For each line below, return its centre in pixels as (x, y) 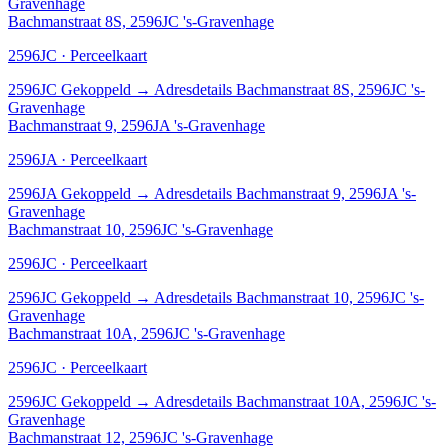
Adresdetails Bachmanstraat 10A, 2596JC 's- (295, 401)
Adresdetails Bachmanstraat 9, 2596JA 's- (285, 193)
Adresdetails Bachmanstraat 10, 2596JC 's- (289, 297)
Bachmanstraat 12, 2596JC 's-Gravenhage (140, 437)
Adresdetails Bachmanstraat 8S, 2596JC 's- (289, 89)
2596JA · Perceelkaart (77, 159)
